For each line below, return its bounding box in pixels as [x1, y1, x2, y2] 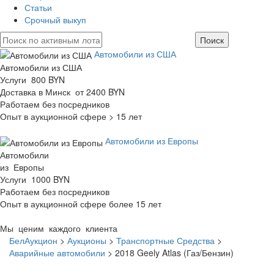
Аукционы [67, 234, 106, 246]
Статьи [24, 1, 52, 13]
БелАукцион [9, 234, 57, 246]
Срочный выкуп [24, 13, 86, 26]
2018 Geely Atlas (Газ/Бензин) [115, 246, 234, 259]
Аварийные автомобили [9, 246, 105, 259]
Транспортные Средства [116, 234, 215, 246]
